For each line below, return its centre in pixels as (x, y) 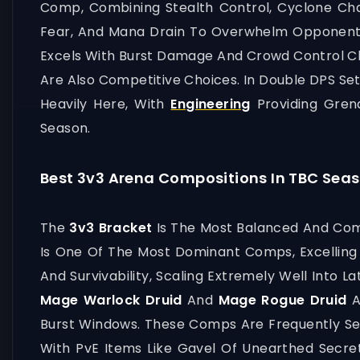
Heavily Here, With (106, 104)
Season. (65, 128)
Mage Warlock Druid (114, 300)
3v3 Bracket (111, 228)
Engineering (211, 104)
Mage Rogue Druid (282, 300)
